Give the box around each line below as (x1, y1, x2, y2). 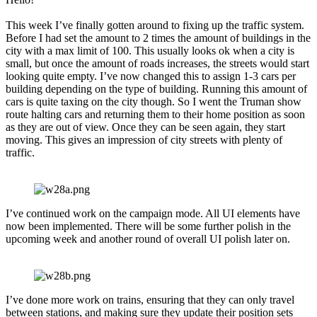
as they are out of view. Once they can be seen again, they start (6, 121, 285, 134)
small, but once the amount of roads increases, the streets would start (6, 57, 309, 70)
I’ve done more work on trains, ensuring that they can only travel (6, 294, 294, 306)
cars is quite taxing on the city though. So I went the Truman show (6, 96, 301, 108)
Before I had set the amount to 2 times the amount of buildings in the (6, 32, 311, 45)
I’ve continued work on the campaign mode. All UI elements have (6, 207, 300, 220)
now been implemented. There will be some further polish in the (6, 220, 291, 233)
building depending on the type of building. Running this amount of (6, 83, 307, 96)
